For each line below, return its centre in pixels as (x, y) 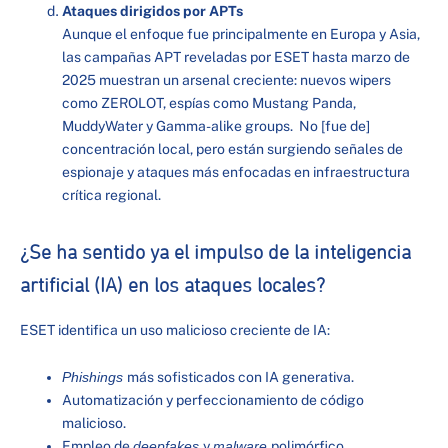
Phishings (94, 377)
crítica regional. (111, 194)
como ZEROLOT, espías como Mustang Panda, (209, 102)
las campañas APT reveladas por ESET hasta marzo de (236, 56)
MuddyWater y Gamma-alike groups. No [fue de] (216, 125)
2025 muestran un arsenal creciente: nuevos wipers (226, 79)
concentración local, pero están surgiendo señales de (232, 148)
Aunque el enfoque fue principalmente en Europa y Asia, (241, 33)
